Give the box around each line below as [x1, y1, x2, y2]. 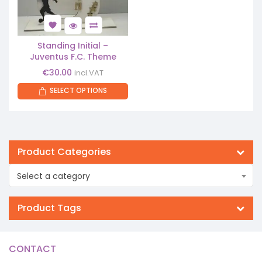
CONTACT [9, 242, 56, 256]
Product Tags [18, 201, 81, 215]
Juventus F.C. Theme [29, 50, 116, 63]
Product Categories [18, 144, 111, 158]
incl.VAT [74, 67, 104, 78]
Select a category [17, 170, 90, 182]
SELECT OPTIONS [50, 85, 108, 96]
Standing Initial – [37, 39, 109, 51]
